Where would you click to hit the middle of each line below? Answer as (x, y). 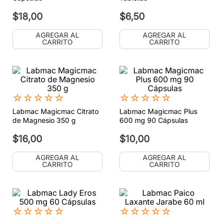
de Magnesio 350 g (44, 120)
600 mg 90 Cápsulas (154, 120)
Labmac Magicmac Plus (158, 111)
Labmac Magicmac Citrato (55, 111)
